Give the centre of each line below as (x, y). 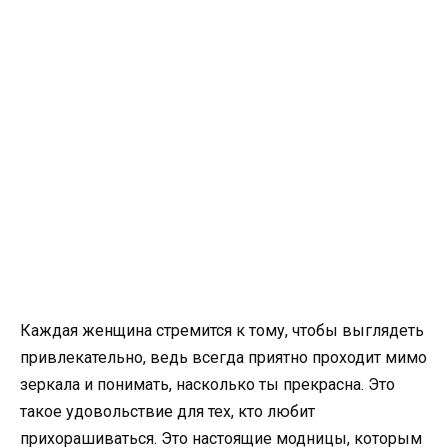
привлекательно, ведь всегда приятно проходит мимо (223, 357)
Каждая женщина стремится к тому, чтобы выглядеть (222, 330)
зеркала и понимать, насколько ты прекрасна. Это (207, 384)
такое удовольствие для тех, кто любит (167, 411)
